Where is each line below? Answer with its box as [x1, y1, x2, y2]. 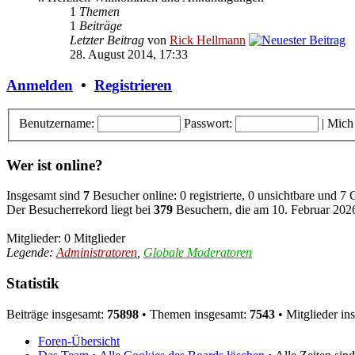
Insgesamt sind [6, 189, 83, 203]
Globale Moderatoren [143, 246, 252, 260]
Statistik [6, 275, 59, 292]
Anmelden [6, 76, 73, 94]
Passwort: [184, 116, 232, 130]
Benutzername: [19, 116, 94, 130]
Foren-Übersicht [38, 334, 120, 348]
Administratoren [56, 246, 137, 260]
